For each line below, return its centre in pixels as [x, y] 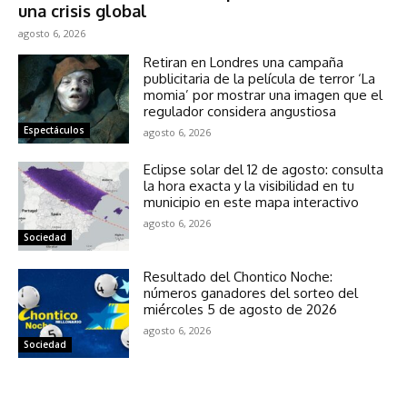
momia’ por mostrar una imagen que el [263, 95]
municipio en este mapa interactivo [252, 203]
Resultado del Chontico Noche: [238, 277]
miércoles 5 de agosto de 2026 [241, 310]
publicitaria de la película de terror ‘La [260, 79]
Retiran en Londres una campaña [244, 63]
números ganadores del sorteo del [251, 293]
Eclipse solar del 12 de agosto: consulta [264, 170]
